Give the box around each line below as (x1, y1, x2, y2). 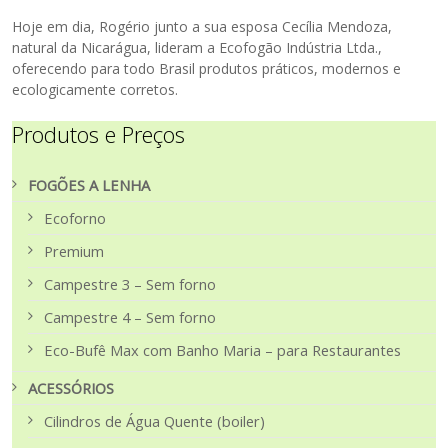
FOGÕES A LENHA (28, 175, 151, 196)
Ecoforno (44, 208, 107, 229)
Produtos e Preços (12, 119, 186, 150)
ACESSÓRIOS (28, 378, 115, 399)
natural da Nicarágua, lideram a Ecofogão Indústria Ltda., (12, 38, 383, 58)
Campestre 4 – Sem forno (44, 307, 217, 328)
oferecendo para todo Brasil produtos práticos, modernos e (12, 59, 402, 79)
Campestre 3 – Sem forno (44, 274, 217, 295)
